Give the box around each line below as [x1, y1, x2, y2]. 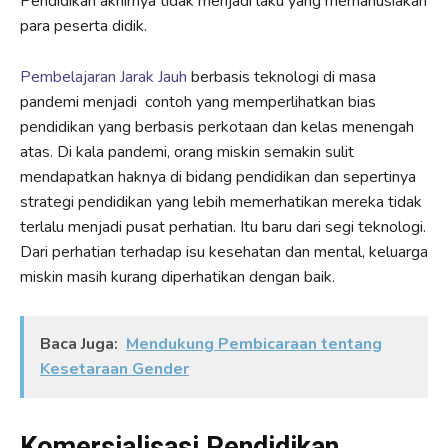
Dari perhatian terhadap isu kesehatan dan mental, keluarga [20, 241, 428, 264]
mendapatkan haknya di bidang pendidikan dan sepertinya [20, 166, 416, 189]
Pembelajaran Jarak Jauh [20, 66, 187, 89]
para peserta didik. [20, 15, 147, 38]
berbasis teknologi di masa [187, 66, 376, 89]
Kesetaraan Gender [40, 358, 189, 381]
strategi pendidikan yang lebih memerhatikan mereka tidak [20, 191, 422, 214]
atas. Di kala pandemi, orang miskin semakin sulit [20, 141, 354, 164]
